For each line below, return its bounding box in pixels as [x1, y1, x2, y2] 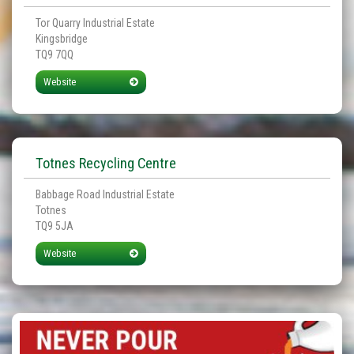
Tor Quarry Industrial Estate [36, 17, 155, 29]
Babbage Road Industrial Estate [36, 188, 175, 201]
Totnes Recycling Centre [36, 155, 176, 171]
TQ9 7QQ [36, 48, 73, 61]
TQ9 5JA [36, 220, 73, 232]
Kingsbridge [36, 32, 88, 45]
